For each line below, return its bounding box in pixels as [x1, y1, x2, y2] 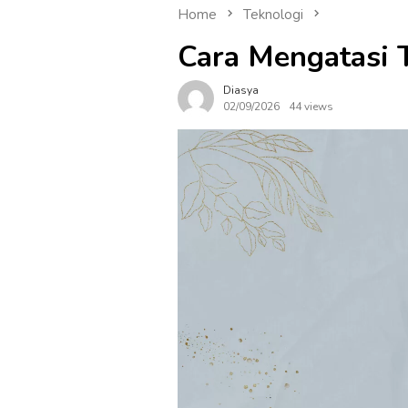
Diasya [223, 83, 259, 98]
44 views [289, 99, 333, 115]
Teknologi [243, 5, 303, 24]
